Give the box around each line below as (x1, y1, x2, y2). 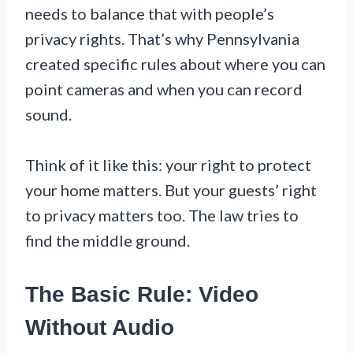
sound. (25, 104, 72, 124)
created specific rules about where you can (25, 54, 325, 73)
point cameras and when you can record (25, 79, 303, 98)
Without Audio (25, 314, 174, 340)
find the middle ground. (25, 230, 190, 250)
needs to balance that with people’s (25, 3, 274, 23)
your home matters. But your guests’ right (25, 180, 317, 199)
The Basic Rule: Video (25, 281, 258, 307)
